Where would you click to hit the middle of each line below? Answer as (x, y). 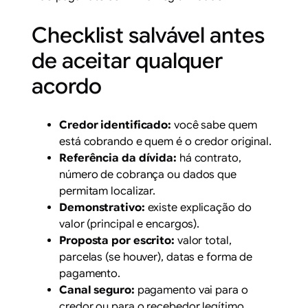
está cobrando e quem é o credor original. (165, 141)
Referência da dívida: (118, 158)
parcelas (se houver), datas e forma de (156, 257)
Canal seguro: (97, 290)
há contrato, (209, 158)
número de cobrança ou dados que (148, 174)
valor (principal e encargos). (130, 224)
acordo (67, 86)
